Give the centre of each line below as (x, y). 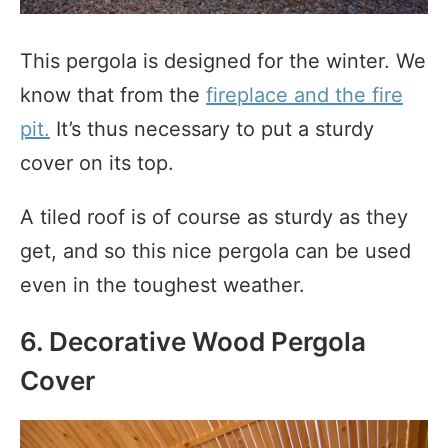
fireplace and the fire (304, 94)
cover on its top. (97, 162)
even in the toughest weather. (162, 284)
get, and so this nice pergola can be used (215, 250)
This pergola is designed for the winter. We (223, 60)
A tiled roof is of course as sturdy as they (214, 216)
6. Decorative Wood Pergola (193, 341)
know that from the (113, 94)
